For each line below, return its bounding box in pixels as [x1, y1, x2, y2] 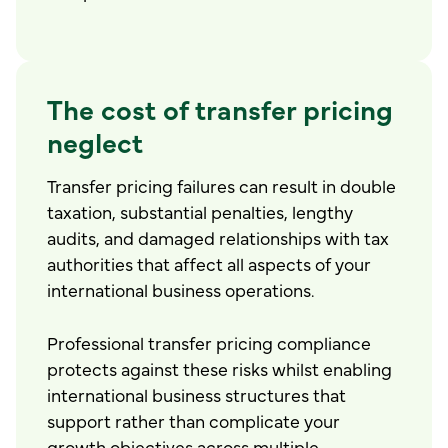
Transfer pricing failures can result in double [47, 172, 397, 197]
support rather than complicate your [47, 407, 341, 432]
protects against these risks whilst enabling [47, 355, 393, 380]
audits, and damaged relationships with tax [47, 224, 390, 249]
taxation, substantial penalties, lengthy [47, 198, 354, 223]
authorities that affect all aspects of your [47, 250, 372, 275]
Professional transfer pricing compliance [47, 329, 372, 354]
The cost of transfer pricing [47, 89, 394, 128]
